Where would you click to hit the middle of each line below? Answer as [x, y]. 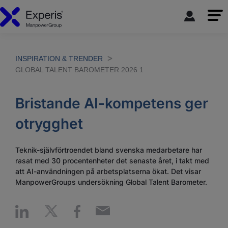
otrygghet [49, 124]
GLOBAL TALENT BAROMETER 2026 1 [79, 70]
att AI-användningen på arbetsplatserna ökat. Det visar [108, 171]
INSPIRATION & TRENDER [59, 59]
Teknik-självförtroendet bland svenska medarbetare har [109, 150]
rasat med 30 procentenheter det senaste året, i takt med [112, 161]
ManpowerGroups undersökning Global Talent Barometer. [111, 182]
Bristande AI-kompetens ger [112, 103]
